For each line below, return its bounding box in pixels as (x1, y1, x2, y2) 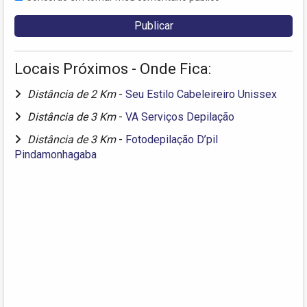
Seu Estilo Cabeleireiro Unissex (125, 87, 277, 101)
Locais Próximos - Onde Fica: (14, 60, 211, 77)
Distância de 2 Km (27, 87, 119, 101)
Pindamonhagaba (14, 147, 97, 161)
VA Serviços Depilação (125, 110, 234, 123)
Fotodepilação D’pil (125, 132, 218, 146)
